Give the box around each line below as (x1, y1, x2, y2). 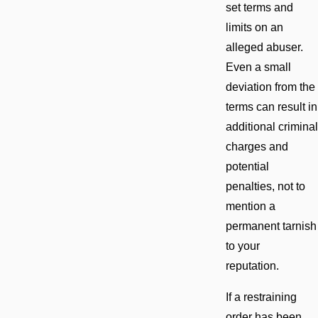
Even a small (225, 61, 291, 74)
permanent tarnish (225, 220, 317, 233)
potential (225, 160, 269, 173)
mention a (225, 200, 275, 213)
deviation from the (225, 81, 315, 94)
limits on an (225, 21, 283, 34)
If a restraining (225, 291, 297, 304)
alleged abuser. (225, 41, 303, 54)
